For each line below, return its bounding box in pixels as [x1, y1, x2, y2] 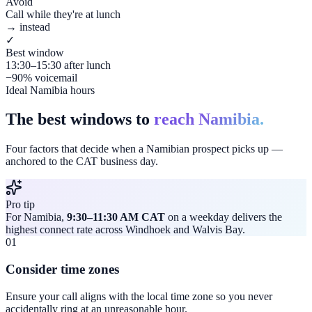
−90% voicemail [6, 71, 77, 84]
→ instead [6, 20, 50, 33]
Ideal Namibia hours [6, 84, 95, 96]
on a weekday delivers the [165, 211, 282, 224]
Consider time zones [6, 262, 119, 277]
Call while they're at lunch [6, 8, 120, 20]
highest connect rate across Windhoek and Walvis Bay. [6, 224, 245, 236]
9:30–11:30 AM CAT [67, 211, 165, 224]
